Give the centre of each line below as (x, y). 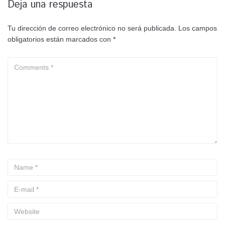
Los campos (198, 28)
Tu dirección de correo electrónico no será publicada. (92, 28)
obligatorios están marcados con (60, 39)
